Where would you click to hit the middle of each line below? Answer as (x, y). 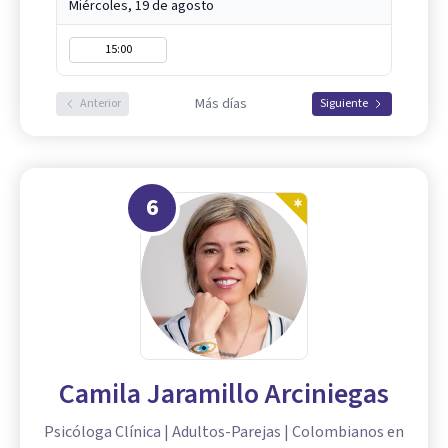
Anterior (100, 104)
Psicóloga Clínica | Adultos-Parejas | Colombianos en (224, 432)
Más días (220, 104)
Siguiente (344, 104)
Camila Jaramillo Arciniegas (224, 394)
